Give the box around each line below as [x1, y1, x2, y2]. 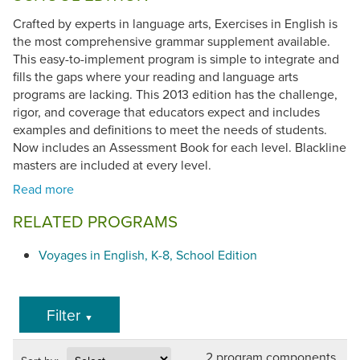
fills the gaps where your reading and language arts [13, 67, 298, 86]
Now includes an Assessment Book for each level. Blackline [13, 138, 346, 157]
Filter [46, 303, 84, 325]
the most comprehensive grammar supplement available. [13, 32, 330, 51]
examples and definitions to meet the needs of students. [13, 121, 327, 139]
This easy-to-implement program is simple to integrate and [13, 50, 339, 68]
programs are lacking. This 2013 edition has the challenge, [13, 85, 337, 104]
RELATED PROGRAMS [13, 210, 178, 234]
